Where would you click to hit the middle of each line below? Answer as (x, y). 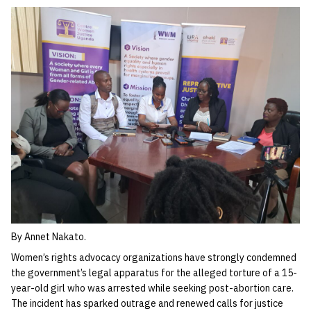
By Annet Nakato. (49, 237)
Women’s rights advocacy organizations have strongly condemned (154, 258)
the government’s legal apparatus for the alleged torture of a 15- (154, 273)
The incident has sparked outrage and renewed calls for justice (147, 303)
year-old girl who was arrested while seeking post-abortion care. (152, 288)
